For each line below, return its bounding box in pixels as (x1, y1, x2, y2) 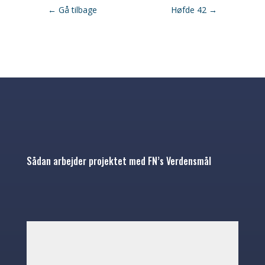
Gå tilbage (58, 4, 97, 15)
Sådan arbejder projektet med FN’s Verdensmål (26, 153, 211, 168)
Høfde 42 (171, 4, 207, 15)
